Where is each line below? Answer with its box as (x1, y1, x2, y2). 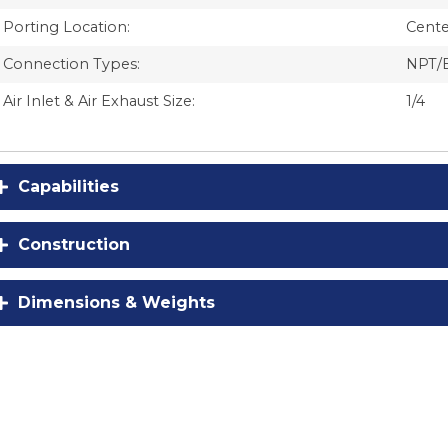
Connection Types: (3, 55, 140, 74)
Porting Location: (3, 18, 130, 37)
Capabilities (18, 177, 119, 197)
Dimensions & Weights (18, 293, 215, 313)
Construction (18, 235, 130, 255)
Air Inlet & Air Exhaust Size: (3, 92, 195, 111)
